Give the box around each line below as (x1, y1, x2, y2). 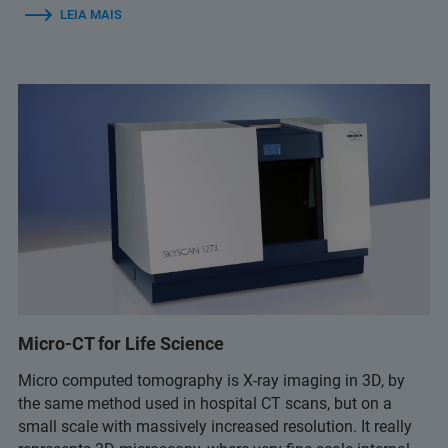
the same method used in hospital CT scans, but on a (18, 394, 392, 414)
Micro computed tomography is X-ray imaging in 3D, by (18, 371, 405, 391)
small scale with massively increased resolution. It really (18, 417, 412, 437)
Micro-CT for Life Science (18, 333, 224, 355)
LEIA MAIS (60, 6, 122, 22)
